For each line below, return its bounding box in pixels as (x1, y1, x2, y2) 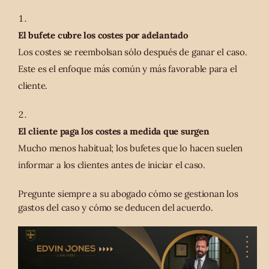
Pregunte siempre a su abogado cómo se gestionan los (18, 188, 238, 200)
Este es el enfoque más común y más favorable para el (18, 62, 237, 74)
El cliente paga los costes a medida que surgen (18, 125, 210, 137)
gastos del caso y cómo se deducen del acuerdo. (18, 202, 213, 214)
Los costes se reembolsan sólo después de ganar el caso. (18, 46, 247, 58)
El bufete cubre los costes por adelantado (18, 29, 188, 41)
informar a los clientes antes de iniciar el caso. (18, 159, 205, 171)
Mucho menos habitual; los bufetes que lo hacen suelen (18, 142, 243, 154)
